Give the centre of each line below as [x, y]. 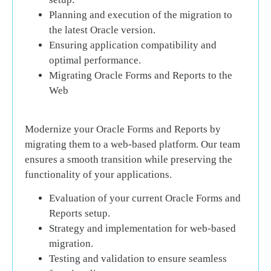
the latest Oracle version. [102, 30]
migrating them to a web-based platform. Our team [132, 144]
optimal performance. [95, 60]
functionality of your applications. [98, 174]
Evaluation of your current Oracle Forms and [145, 198]
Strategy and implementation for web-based [142, 229]
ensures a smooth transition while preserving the [129, 159]
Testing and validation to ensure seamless [138, 259]
